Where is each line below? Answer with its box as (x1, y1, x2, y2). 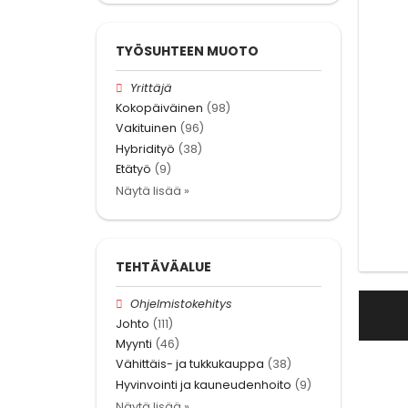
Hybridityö (116, 140, 175, 157)
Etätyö (116, 160, 151, 177)
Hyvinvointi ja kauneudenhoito (116, 376, 291, 393)
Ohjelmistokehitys (130, 295, 233, 311)
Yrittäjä (130, 79, 173, 96)
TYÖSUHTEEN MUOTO (116, 41, 259, 60)
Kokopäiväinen (116, 100, 203, 117)
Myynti (116, 336, 152, 352)
